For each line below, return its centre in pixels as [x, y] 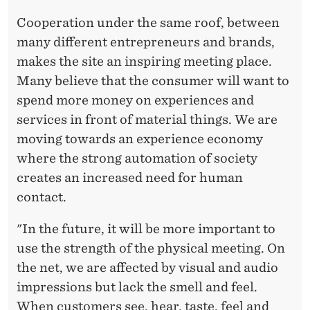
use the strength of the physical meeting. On [151, 248]
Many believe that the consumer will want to [153, 80]
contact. [42, 197]
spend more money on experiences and [135, 100]
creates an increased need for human [130, 177]
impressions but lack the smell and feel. [137, 286]
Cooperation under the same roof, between [148, 22]
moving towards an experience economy [140, 138]
